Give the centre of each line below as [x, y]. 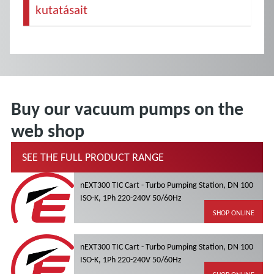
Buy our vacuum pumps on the [127, 109]
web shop [48, 131]
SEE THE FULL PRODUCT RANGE [93, 157]
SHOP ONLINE [234, 213]
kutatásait [62, 9]
